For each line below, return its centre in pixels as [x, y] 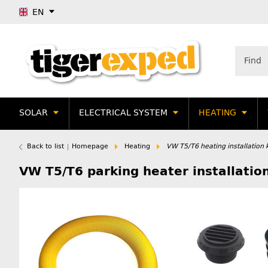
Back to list [45, 146]
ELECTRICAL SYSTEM [123, 113]
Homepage [90, 146]
